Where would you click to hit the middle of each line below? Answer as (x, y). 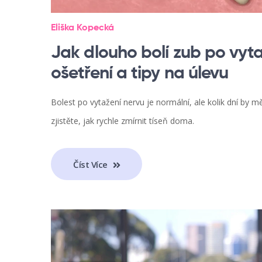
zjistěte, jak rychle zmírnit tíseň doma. (123, 121)
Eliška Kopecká (82, 28)
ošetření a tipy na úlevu (140, 74)
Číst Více (92, 164)
